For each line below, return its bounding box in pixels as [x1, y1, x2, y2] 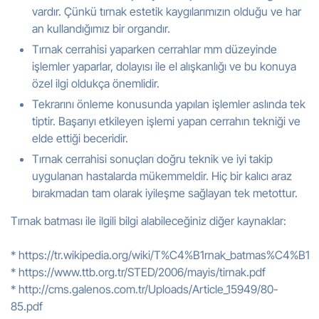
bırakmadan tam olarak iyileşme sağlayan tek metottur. [32, 186, 298, 200]
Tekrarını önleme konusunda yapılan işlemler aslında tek [32, 97, 305, 111]
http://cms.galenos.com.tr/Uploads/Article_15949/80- [19, 282, 278, 296]
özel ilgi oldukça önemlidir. [32, 76, 159, 90]
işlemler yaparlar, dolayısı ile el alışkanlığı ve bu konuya [32, 59, 296, 73]
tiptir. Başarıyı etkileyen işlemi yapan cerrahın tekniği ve [32, 114, 300, 128]
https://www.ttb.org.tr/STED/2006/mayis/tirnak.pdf [19, 265, 266, 279]
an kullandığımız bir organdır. [32, 21, 170, 36]
